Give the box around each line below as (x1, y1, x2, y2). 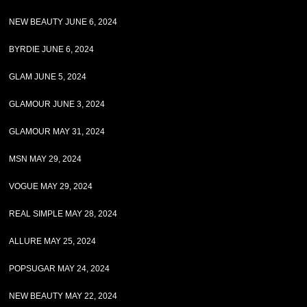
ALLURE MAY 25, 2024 (9, 236, 97, 246)
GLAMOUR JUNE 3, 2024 (9, 99, 106, 109)
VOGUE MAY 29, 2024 (9, 182, 93, 191)
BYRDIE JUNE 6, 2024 (9, 45, 95, 54)
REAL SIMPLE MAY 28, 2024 (9, 209, 118, 219)
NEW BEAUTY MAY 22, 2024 (9, 291, 118, 301)
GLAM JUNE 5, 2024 (9, 72, 87, 82)
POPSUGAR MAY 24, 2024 (9, 264, 110, 273)
